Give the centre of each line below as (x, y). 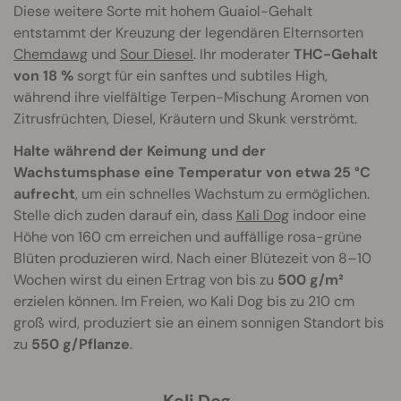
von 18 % (43, 76)
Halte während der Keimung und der (140, 151)
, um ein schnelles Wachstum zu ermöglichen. (222, 194)
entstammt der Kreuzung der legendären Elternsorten (188, 33)
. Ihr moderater (243, 55)
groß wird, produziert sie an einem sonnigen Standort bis (199, 323)
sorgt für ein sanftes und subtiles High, (200, 76)
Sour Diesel (157, 55)
